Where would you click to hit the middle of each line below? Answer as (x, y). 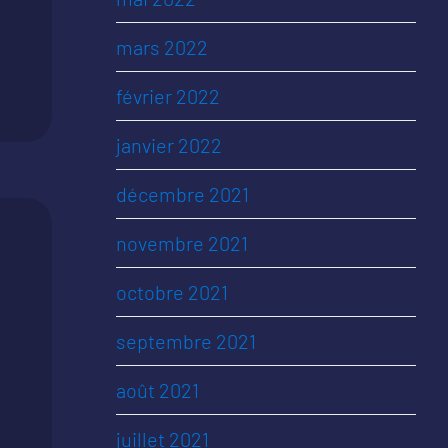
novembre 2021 (182, 243)
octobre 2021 (172, 292)
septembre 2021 (186, 341)
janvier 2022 (169, 145)
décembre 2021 (182, 194)
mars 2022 (162, 47)
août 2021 (157, 390)
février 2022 (168, 96)
